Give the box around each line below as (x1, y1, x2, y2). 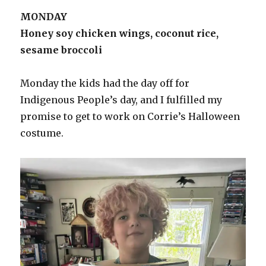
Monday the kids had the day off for (20, 77, 190, 90)
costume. (20, 127, 66, 140)
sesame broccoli (20, 44, 105, 56)
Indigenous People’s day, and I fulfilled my (20, 94, 223, 106)
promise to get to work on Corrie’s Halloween (20, 110, 240, 123)
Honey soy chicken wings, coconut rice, (20, 27, 219, 40)
